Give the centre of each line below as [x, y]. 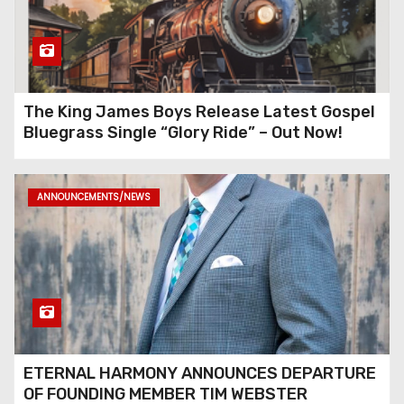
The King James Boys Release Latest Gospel [199, 112]
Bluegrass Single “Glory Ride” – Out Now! [183, 133]
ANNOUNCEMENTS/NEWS [94, 197]
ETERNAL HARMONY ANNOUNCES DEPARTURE [200, 373]
